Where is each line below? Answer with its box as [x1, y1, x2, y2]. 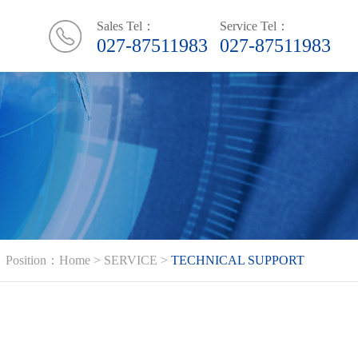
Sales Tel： [97, 19, 156, 33]
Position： [5, 253, 59, 267]
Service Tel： [220, 19, 290, 33]
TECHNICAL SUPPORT [170, 253, 304, 267]
